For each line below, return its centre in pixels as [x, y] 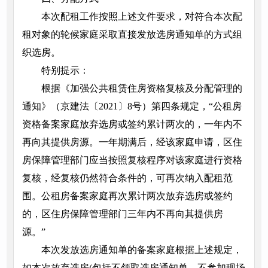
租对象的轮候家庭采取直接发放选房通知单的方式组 [132, 35]
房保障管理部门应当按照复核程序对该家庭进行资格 [132, 160]
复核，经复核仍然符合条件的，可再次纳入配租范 [127, 178]
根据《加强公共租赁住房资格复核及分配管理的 [141, 89]
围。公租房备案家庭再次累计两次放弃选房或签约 [127, 196]
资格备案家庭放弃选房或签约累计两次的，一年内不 [132, 124]
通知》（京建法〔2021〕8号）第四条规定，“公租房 [132, 106]
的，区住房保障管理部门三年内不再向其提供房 [122, 214]
